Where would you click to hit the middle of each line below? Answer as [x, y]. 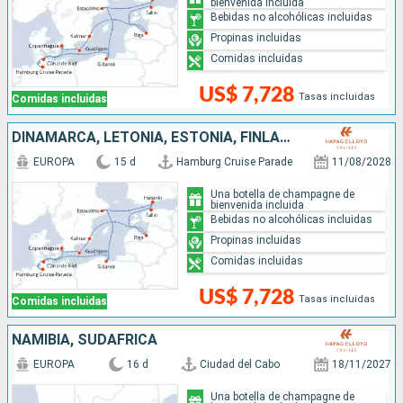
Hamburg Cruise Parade [234, 162]
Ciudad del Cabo [240, 365]
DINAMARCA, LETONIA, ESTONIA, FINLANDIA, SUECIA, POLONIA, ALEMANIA [285, 138]
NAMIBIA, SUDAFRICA [85, 340]
